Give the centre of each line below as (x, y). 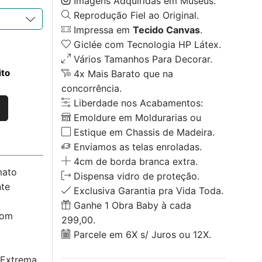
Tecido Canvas (166, 30)
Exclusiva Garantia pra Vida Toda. (147, 190)
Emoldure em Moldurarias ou (136, 117)
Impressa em (101, 30)
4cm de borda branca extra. (134, 161)
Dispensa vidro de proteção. (135, 176)
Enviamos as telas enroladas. (136, 146)
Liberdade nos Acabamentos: (137, 103)
